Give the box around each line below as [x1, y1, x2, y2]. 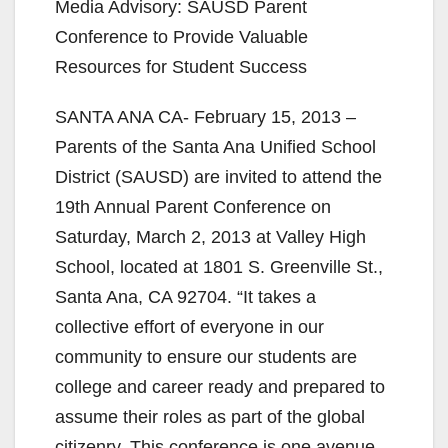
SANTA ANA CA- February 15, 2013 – [55, 106, 356, 127]
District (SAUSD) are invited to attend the [55, 166, 382, 187]
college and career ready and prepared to [55, 376, 385, 397]
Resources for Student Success [55, 56, 307, 77]
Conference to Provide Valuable [55, 26, 308, 47]
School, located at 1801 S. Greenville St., [55, 256, 383, 277]
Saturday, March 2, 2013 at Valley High [55, 226, 366, 247]
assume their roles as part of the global [55, 406, 365, 427]
